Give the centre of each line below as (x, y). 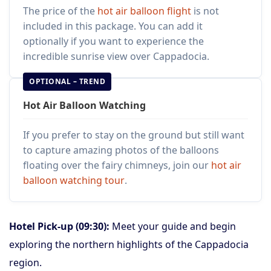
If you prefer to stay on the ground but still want (134, 135)
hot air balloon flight (144, 11)
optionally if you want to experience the (113, 41)
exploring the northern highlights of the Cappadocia (129, 244)
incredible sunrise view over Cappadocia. (116, 56)
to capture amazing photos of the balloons (121, 150)
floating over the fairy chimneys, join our (117, 165)
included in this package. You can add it (113, 26)
